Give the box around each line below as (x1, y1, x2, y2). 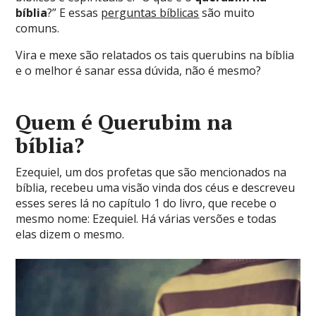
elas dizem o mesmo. (16, 226, 125, 242)
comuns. (16, 20, 60, 36)
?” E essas (47, 5, 102, 20)
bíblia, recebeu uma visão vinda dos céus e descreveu (16, 180, 296, 195)
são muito (199, 5, 255, 20)
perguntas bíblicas (101, 5, 200, 20)
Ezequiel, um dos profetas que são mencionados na (16, 164, 287, 180)
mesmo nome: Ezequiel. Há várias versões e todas (16, 211, 277, 226)
